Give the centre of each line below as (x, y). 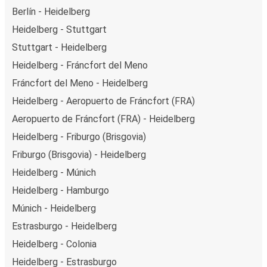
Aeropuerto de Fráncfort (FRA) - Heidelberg (103, 119)
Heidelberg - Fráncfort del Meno (80, 65)
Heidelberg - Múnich (54, 172)
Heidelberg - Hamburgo (60, 190)
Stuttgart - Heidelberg (59, 47)
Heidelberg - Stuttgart (59, 29)
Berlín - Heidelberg (51, 11)
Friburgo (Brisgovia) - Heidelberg (79, 154)
